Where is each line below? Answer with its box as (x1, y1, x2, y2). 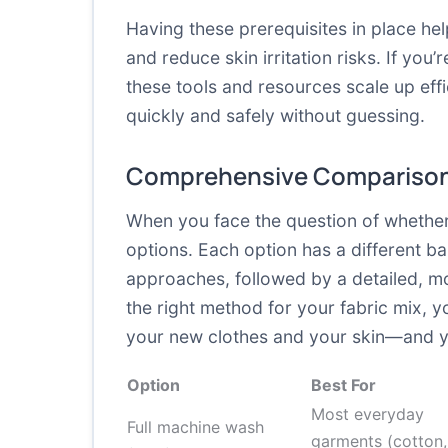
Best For (311, 375, 376, 395)
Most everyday (311, 404, 424, 424)
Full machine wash (127, 417, 264, 437)
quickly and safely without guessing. (126, 105, 425, 126)
